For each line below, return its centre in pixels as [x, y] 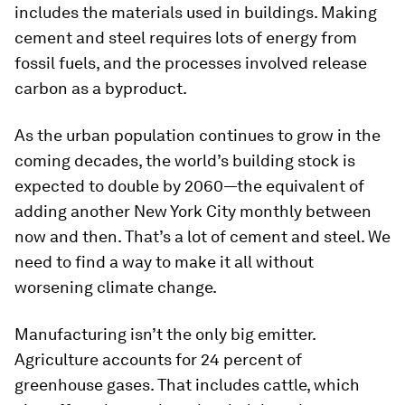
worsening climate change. [116, 287]
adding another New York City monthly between [193, 212]
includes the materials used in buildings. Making [196, 13]
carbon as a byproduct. [101, 89]
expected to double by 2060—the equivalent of [189, 186]
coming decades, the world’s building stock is [185, 161]
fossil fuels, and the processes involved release [191, 63]
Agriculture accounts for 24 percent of [158, 360]
